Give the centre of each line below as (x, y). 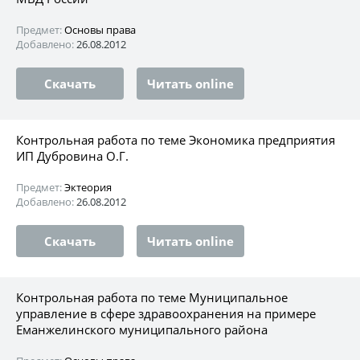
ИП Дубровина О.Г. (72, 155)
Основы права (100, 29)
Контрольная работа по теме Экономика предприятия (176, 139)
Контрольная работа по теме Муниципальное (152, 297)
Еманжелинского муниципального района (142, 329)
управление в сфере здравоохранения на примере (166, 313)
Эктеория (88, 187)
